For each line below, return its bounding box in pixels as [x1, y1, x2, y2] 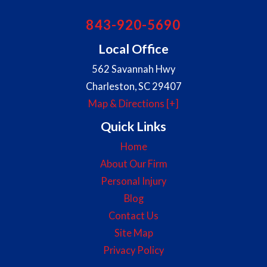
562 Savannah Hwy [92, 63, 175, 75]
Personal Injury [101, 175, 166, 187]
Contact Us [108, 209, 159, 221]
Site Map [114, 226, 153, 238]
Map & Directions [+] [88, 98, 179, 110]
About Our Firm [100, 157, 167, 169]
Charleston [85, 80, 135, 92]
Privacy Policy [103, 244, 164, 256]
